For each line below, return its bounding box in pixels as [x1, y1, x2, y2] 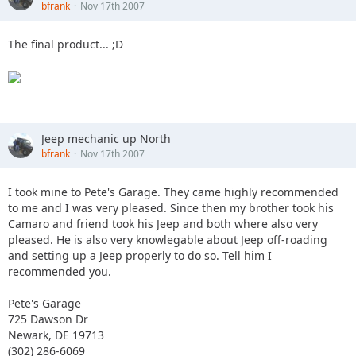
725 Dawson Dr [8, 311, 88, 327]
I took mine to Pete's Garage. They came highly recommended [8, 184, 339, 199]
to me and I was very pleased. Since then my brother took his [8, 199, 334, 215]
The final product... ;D [8, 36, 123, 52]
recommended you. [8, 263, 111, 279]
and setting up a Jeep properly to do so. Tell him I [8, 247, 272, 263]
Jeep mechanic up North [41, 130, 171, 146]
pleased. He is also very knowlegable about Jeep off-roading [8, 231, 327, 247]
